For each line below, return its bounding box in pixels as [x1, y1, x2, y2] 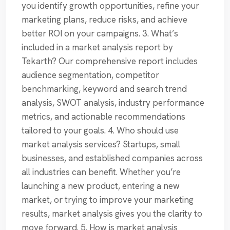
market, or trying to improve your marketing [22, 194, 194, 206]
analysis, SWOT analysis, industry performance [22, 97, 204, 109]
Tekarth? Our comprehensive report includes [22, 55, 198, 67]
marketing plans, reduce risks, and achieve [22, 14, 187, 26]
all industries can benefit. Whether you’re [22, 166, 181, 178]
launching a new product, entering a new [22, 180, 180, 192]
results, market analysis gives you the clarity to [22, 208, 202, 220]
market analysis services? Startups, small [22, 139, 180, 150]
